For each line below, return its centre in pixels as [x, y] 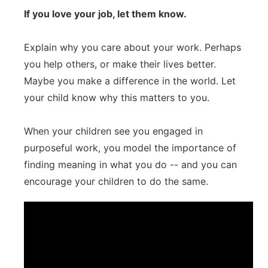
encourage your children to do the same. [116, 181]
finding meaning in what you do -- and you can [130, 165]
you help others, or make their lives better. [120, 64]
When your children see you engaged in [113, 131]
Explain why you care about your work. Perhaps [133, 47]
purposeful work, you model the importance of [130, 148]
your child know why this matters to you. [117, 98]
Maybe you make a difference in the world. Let [130, 81]
